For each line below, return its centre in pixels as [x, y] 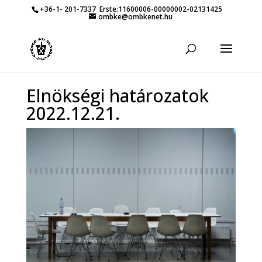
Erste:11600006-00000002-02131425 [159, 9]
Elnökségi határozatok [117, 95]
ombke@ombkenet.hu [136, 17]
